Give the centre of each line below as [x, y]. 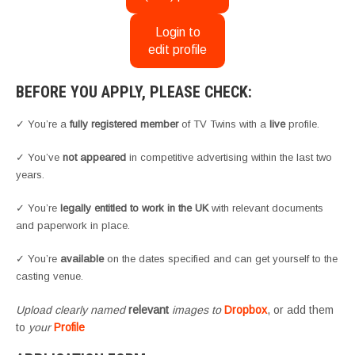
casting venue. [50, 277]
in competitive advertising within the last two [229, 158]
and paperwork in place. [73, 226]
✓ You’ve [39, 158]
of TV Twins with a [224, 124]
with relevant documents [266, 208]
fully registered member [124, 124]
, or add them [300, 310]
